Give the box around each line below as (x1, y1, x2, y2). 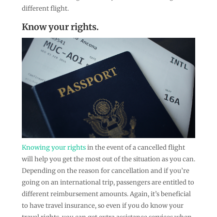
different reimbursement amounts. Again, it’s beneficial (21, 190, 191, 199)
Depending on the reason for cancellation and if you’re (21, 167, 189, 175)
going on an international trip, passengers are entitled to (21, 178, 194, 187)
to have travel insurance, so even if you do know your (21, 201, 184, 210)
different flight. (21, 4, 69, 13)
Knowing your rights (21, 143, 86, 152)
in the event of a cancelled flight (85, 143, 185, 152)
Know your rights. (21, 21, 99, 32)
